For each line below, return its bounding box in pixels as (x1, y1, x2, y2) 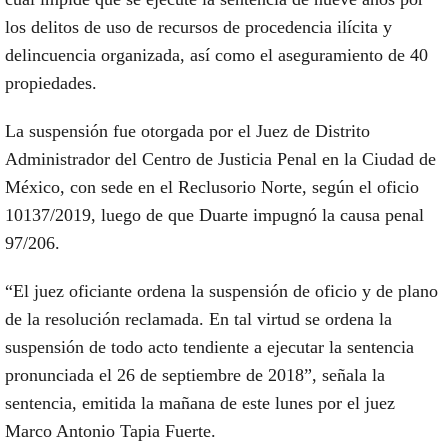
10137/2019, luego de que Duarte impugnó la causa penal (5, 204, 424, 225)
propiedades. (5, 72, 97, 93)
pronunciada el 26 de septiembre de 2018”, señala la (5, 364, 385, 385)
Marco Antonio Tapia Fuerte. (5, 420, 216, 441)
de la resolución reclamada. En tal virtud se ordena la (5, 308, 392, 329)
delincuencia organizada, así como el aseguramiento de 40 (5, 44, 428, 65)
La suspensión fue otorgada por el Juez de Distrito (5, 120, 370, 141)
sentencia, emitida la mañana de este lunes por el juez (5, 392, 395, 413)
